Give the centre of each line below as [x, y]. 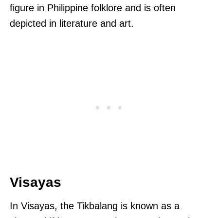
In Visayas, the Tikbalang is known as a [95, 206]
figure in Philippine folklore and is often [93, 8]
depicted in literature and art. [72, 23]
